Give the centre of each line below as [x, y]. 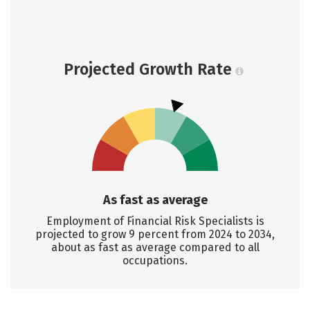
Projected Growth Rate [147, 69]
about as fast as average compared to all [155, 247]
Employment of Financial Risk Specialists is [155, 221]
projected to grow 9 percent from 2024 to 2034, [155, 234]
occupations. [155, 261]
